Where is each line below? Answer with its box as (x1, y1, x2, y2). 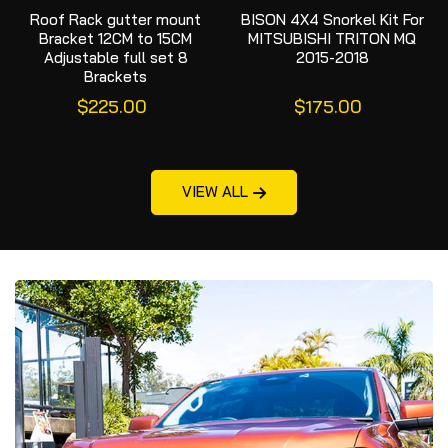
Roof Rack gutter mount (30, 10, 202, 30)
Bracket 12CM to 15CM (39, 29, 193, 49)
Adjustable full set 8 (43, 48, 188, 68)
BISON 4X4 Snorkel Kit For (240, 10, 424, 30)
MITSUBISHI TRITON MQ (248, 29, 417, 49)
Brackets (84, 67, 148, 87)
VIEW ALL (182, 181, 248, 201)
